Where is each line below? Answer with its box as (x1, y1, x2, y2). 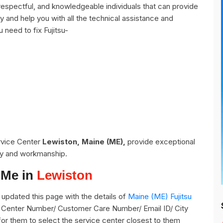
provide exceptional (125, 137, 195, 146)
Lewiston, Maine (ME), (42, 137, 125, 146)
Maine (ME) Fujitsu (128, 192, 192, 201)
